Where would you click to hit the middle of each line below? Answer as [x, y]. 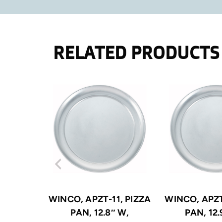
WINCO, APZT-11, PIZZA [100, 199]
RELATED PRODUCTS [137, 53]
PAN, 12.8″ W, [100, 213]
